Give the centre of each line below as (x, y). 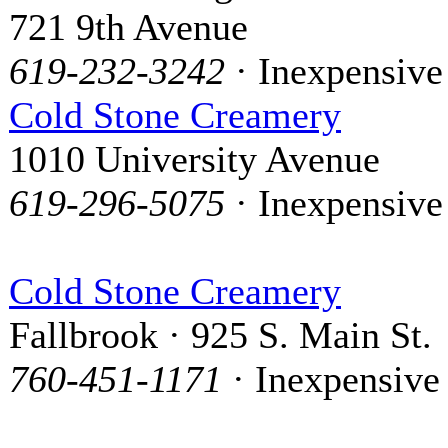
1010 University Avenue (194, 158)
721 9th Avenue (128, 26)
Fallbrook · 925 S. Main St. (220, 334)
